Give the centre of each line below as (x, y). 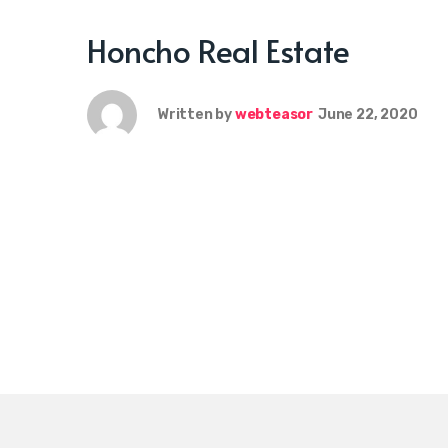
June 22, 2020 (368, 114)
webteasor (274, 114)
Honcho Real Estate (218, 50)
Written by (194, 114)
